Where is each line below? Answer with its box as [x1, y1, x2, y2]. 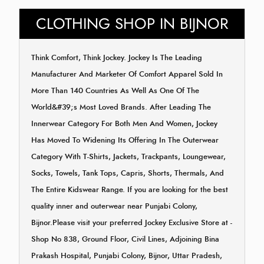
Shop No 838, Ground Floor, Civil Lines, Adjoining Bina [31, 233, 219, 245]
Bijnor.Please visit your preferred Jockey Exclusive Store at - [31, 217, 232, 228]
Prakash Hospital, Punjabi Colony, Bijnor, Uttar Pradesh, [31, 250, 222, 261]
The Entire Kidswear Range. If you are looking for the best [31, 184, 228, 195]
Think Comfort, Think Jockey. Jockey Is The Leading [31, 52, 202, 63]
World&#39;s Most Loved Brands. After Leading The [31, 101, 211, 113]
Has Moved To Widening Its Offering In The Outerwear [31, 134, 219, 146]
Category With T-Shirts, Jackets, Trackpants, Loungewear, [31, 151, 226, 162]
